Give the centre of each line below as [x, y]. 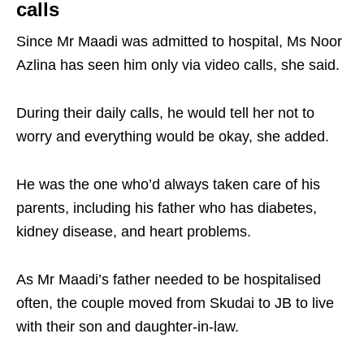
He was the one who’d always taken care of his [168, 184]
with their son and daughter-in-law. [128, 326]
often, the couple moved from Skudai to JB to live [175, 303]
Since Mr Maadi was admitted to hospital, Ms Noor [179, 41]
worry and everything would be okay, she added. [173, 136]
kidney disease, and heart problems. [134, 231]
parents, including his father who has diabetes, [167, 208]
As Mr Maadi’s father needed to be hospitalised [169, 279]
